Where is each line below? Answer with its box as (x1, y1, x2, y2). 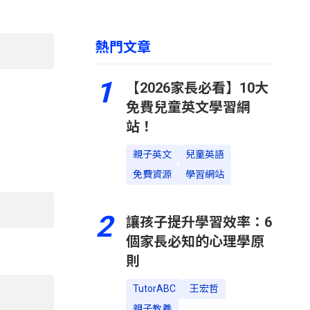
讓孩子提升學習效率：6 (126, 214, 272, 230)
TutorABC (133, 283, 176, 294)
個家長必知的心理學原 (126, 233, 264, 250)
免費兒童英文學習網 (126, 99, 250, 116)
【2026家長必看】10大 (126, 80, 268, 96)
